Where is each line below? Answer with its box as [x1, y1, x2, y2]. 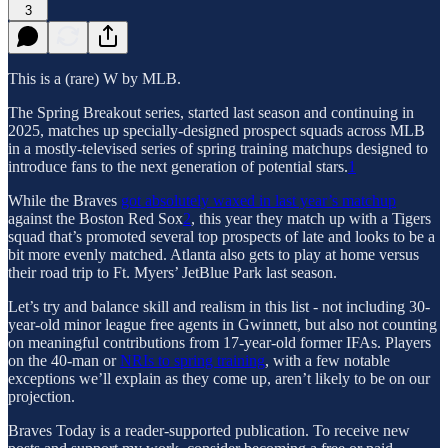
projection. [8, 387, 75, 405]
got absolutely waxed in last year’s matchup [121, 191, 396, 209]
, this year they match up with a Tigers [191, 209, 431, 227]
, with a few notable [265, 351, 390, 369]
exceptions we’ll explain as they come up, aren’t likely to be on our [8, 369, 430, 387]
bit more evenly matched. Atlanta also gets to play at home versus [8, 245, 419, 263]
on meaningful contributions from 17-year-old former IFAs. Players [8, 333, 431, 351]
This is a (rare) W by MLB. [8, 69, 181, 87]
